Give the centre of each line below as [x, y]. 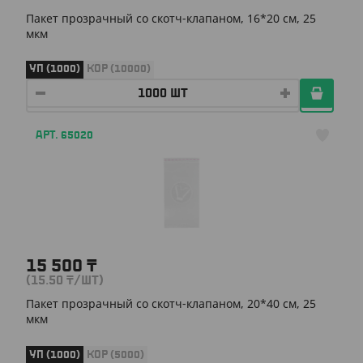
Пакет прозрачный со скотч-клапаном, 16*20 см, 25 [171, 18]
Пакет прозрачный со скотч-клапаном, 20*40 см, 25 [171, 303]
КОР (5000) [115, 354]
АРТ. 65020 [64, 135]
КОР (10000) [119, 69]
